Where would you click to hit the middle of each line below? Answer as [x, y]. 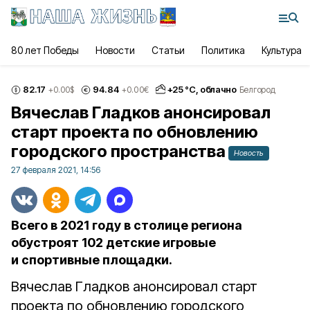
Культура [282, 50]
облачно [218, 89]
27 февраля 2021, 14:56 [56, 170]
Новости [115, 50]
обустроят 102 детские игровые [113, 243]
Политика [223, 50]
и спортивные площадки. [92, 260]
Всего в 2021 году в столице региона [127, 225]
